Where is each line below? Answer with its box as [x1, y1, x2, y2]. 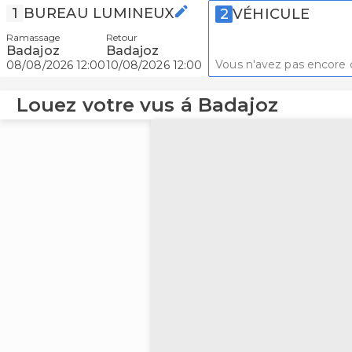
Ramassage [6, 31, 60, 43]
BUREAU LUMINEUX [24, 5, 174, 22]
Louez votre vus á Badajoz [16, 93, 279, 116]
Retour [105, 31, 138, 43]
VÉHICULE [233, 5, 310, 23]
